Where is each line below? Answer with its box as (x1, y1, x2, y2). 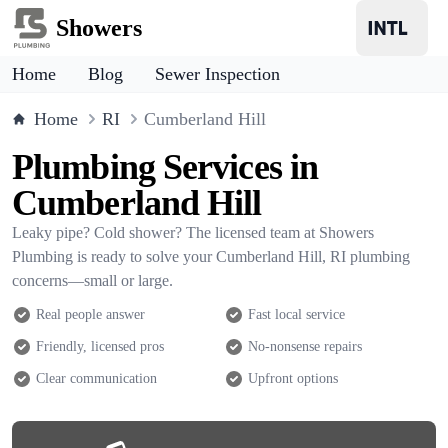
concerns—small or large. (12, 272, 173, 289)
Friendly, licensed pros (36, 339, 164, 354)
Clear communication (36, 371, 157, 386)
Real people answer (36, 307, 145, 322)
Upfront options (248, 371, 338, 386)
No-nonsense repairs (248, 339, 362, 354)
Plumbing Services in (12, 147, 319, 187)
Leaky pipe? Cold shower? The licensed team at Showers (12, 224, 374, 241)
